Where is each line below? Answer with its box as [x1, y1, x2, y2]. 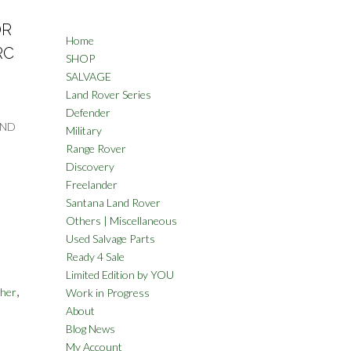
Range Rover [65, 142, 126, 155]
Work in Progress [65, 286, 150, 299]
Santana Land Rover [65, 196, 161, 209]
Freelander [65, 178, 118, 191]
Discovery [65, 160, 114, 173]
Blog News [65, 322, 115, 335]
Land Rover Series [65, 88, 151, 101]
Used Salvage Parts [65, 232, 155, 245]
